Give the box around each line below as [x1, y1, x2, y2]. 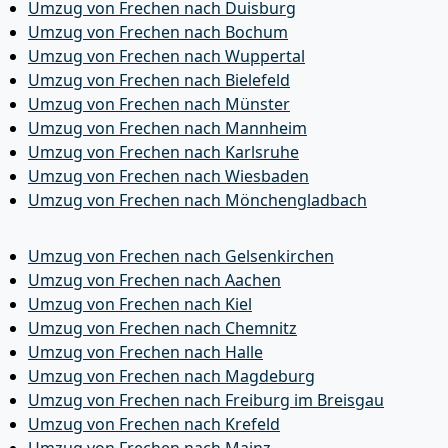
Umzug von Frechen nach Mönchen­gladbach [28, 189, 367, 211]
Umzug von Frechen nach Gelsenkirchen [28, 245, 334, 267]
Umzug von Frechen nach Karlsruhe [28, 141, 299, 163]
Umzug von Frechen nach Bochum [28, 21, 288, 43]
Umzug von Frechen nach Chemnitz [28, 317, 297, 339]
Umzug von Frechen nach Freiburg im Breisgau [28, 389, 384, 411]
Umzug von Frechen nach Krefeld [28, 413, 280, 435]
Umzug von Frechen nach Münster [28, 93, 290, 115]
